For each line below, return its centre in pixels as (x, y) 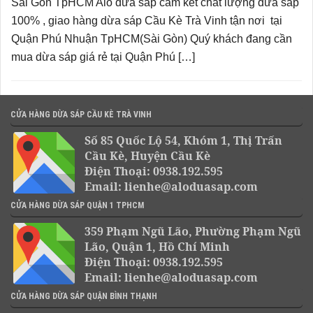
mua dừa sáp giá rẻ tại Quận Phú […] (103, 57)
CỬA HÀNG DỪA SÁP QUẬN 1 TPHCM (77, 206)
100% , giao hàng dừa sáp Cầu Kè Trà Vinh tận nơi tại (147, 21)
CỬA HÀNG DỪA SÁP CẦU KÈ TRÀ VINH (81, 115)
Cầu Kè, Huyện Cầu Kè (147, 156)
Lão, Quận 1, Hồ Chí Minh (157, 247)
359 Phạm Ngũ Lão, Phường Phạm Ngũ (193, 232)
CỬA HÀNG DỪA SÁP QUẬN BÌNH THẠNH (84, 297)
